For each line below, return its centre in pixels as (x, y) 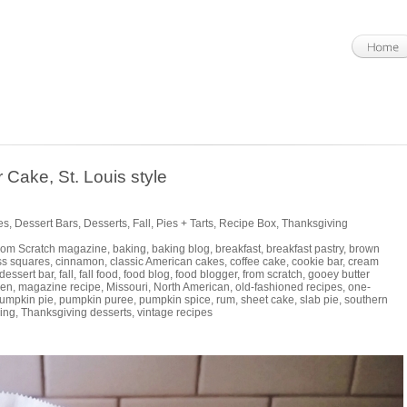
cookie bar (317, 262)
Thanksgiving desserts (76, 313)
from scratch (273, 274)
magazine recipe (60, 287)
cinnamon (80, 262)
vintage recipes (175, 313)
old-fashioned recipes (289, 287)
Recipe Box (248, 223)
